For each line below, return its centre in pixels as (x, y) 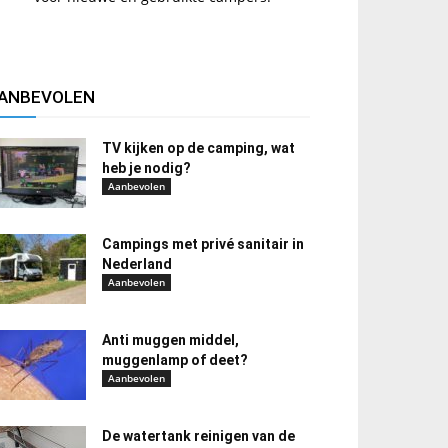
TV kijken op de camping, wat (198, 148)
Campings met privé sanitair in (203, 244)
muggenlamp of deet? (175, 360)
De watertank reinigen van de (198, 436)
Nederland (137, 264)
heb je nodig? (146, 168)
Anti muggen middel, (170, 340)
